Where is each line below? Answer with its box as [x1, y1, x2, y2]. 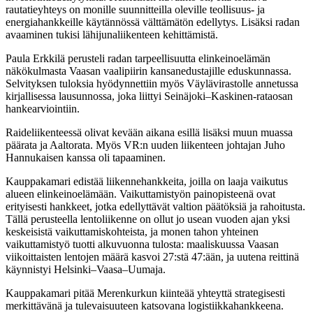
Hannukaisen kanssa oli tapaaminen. [6, 151, 166, 163]
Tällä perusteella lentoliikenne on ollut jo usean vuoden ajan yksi [6, 212, 290, 225]
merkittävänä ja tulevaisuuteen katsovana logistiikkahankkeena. [6, 299, 284, 312]
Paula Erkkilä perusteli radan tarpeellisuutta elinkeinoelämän [6, 52, 270, 64]
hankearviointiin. [6, 102, 80, 115]
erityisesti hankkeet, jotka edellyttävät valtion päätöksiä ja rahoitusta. [6, 200, 305, 212]
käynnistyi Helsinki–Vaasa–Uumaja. [6, 263, 166, 275]
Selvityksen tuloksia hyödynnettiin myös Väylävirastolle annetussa [6, 77, 298, 89]
